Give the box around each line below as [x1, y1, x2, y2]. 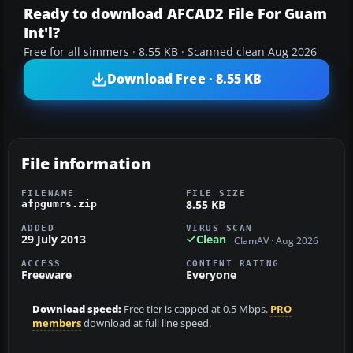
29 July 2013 [21, 231, 86, 247]
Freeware [21, 267, 72, 283]
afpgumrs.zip [21, 197, 97, 210]
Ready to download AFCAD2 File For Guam [24, 3, 327, 23]
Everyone [186, 267, 236, 283]
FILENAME [21, 188, 75, 198]
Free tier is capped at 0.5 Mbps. [121, 303, 270, 317]
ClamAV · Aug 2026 [234, 235, 318, 247]
